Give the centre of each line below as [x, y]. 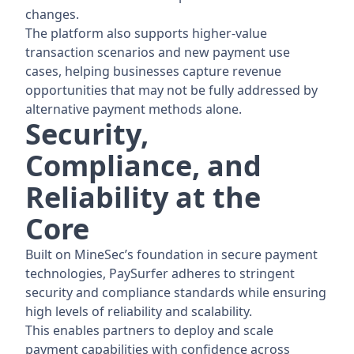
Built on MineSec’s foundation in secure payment [171, 255]
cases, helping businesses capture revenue [153, 72]
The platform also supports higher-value [146, 34]
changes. [52, 15]
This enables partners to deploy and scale [149, 331]
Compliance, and [143, 166]
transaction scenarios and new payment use [158, 53]
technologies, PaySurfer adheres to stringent [160, 274]
